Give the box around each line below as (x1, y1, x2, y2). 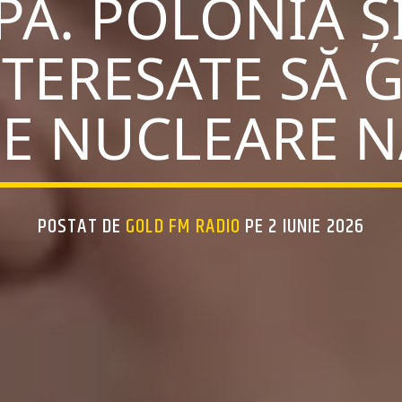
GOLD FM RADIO (126, 210, 240, 242)
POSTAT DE (37, 210, 127, 242)
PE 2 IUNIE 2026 (240, 210, 365, 242)
